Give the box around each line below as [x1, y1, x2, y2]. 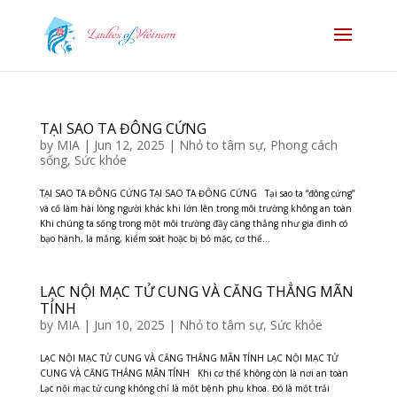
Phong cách [269, 136, 338, 153]
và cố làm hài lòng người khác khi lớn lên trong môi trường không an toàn [39, 202, 352, 214]
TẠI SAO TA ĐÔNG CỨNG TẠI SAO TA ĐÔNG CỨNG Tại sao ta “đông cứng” [39, 187, 354, 199]
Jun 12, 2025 [93, 136, 165, 153]
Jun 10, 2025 [93, 316, 165, 333]
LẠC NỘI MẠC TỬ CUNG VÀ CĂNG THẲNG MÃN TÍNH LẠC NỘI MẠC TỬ [39, 352, 339, 364]
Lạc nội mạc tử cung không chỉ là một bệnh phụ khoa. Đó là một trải [39, 382, 330, 394]
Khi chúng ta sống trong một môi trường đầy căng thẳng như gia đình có [39, 217, 347, 230]
